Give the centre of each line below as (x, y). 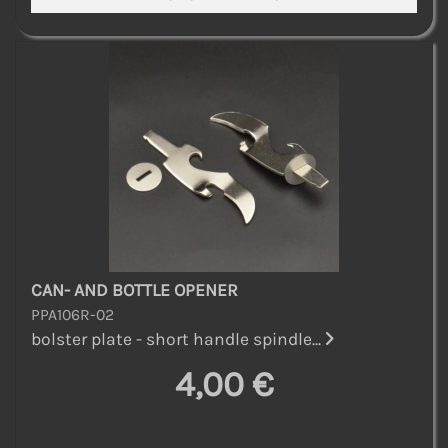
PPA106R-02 (72, 314)
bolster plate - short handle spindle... (178, 338)
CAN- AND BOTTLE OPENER (134, 289)
